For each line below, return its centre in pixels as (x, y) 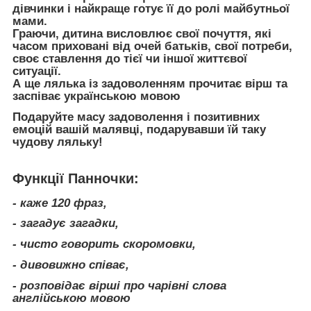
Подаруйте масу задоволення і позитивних (136, 117)
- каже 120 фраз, (60, 203)
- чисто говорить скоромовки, (104, 244)
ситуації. (37, 72)
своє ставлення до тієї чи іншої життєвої (130, 59)
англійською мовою (72, 298)
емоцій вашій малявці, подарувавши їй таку (139, 130)
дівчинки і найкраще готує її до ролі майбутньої (151, 9)
